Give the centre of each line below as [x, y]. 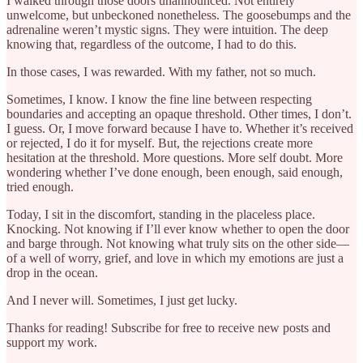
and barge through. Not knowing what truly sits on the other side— [178, 243]
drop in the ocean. [52, 272]
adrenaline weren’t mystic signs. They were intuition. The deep [167, 29]
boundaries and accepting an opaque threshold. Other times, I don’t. [179, 113]
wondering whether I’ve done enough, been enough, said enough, [175, 172]
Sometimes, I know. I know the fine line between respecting [159, 99]
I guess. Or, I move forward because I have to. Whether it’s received [180, 128]
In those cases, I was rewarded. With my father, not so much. [161, 71]
